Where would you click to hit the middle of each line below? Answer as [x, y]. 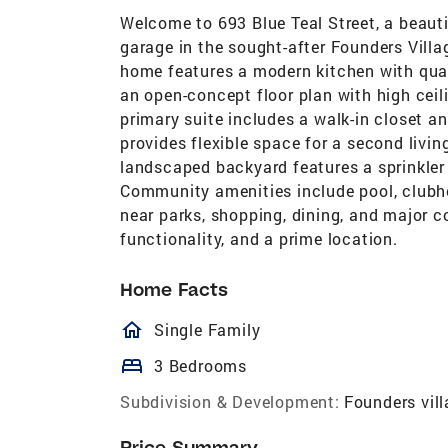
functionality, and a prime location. [259, 238]
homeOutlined [224, 329]
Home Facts [174, 289]
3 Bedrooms [200, 365]
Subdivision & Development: [230, 401]
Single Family [207, 329]
